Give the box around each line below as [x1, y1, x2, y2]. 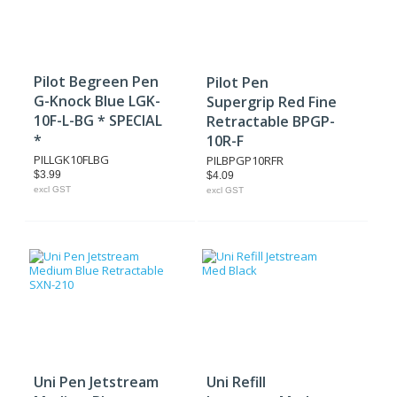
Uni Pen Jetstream [34, 372, 159, 392]
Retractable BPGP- [206, 112, 336, 131]
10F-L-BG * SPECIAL [34, 111, 162, 130]
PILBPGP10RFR [206, 152, 284, 168]
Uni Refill [206, 372, 267, 392]
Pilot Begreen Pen [34, 72, 159, 91]
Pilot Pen [206, 73, 269, 92]
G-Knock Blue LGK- [34, 91, 160, 111]
